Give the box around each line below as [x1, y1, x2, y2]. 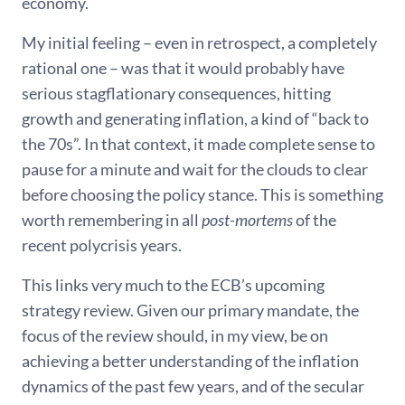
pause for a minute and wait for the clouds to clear [22, 158, 368, 179]
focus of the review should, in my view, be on [22, 325, 328, 345]
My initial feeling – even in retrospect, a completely [22, 32, 377, 52]
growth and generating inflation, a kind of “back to [22, 108, 369, 128]
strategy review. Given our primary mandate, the [22, 299, 359, 320]
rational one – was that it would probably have [22, 57, 344, 78]
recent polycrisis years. [22, 234, 182, 255]
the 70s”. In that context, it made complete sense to [22, 133, 375, 154]
